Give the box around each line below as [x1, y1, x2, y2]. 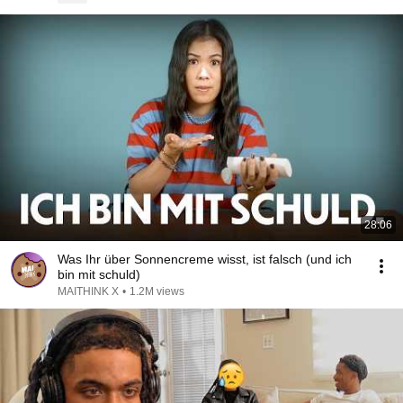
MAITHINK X [58, 285, 119, 298]
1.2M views [130, 285, 184, 298]
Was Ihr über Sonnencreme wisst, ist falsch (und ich [58, 252, 352, 266]
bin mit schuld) [58, 267, 140, 282]
